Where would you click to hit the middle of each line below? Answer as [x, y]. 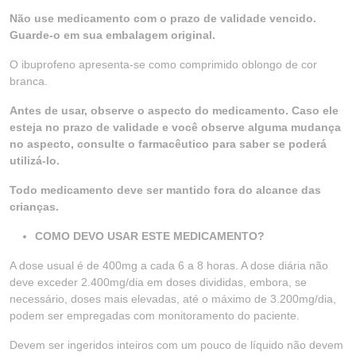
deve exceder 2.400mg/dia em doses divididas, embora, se [158, 282]
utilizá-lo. [35, 161]
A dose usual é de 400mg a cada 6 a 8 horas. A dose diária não [169, 265]
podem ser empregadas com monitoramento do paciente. [155, 315]
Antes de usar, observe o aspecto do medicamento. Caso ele [174, 110]
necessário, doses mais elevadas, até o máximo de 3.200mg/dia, [173, 299]
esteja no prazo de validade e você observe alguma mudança [175, 127]
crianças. [34, 207]
